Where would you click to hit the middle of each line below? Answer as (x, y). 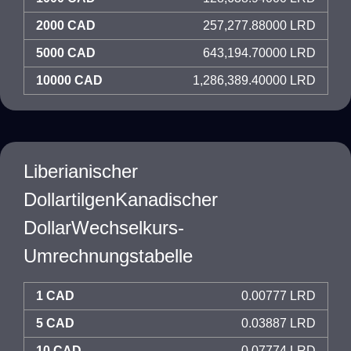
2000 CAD (66, 25)
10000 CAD (69, 80)
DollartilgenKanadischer (121, 199)
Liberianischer (81, 171)
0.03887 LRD (279, 323)
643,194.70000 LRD (259, 53)
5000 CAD (66, 53)
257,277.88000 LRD (259, 25)
